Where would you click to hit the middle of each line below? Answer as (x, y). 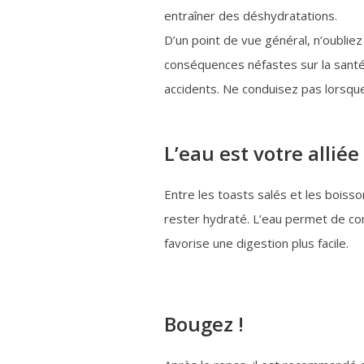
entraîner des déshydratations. (251, 16)
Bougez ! (204, 324)
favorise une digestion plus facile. (256, 243)
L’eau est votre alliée (262, 154)
